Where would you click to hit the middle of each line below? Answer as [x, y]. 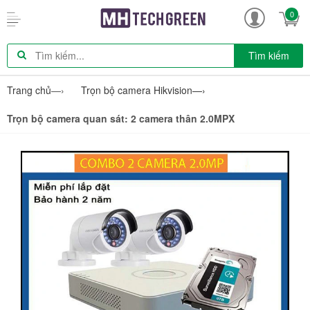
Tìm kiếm [268, 55]
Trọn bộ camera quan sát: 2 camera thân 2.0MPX [121, 118]
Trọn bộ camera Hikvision [137, 90]
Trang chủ [29, 90]
